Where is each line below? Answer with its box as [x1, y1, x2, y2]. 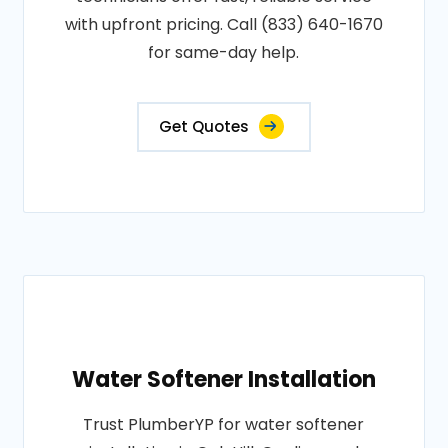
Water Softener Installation [71, 364, 376, 395]
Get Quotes [158, 116, 249, 137]
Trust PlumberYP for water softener [83, 413, 365, 436]
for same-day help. [148, 41, 300, 64]
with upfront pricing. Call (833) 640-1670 [64, 13, 383, 36]
